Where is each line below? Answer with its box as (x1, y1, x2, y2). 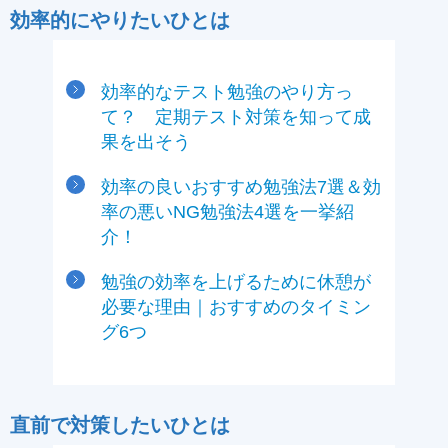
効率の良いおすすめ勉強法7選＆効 (101, 176, 381, 197)
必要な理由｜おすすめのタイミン (101, 296, 371, 317)
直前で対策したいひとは (10, 413, 230, 436)
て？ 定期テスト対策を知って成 (101, 106, 371, 127)
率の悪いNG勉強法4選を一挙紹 (101, 201, 354, 222)
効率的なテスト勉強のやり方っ (101, 81, 353, 102)
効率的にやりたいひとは (10, 8, 230, 31)
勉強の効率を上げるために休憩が (101, 271, 371, 292)
